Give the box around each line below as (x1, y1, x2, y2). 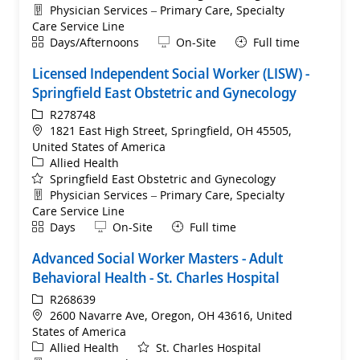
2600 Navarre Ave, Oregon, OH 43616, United (50, 307, 292, 323)
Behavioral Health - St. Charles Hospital (32, 267, 280, 287)
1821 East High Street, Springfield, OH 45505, (50, 122, 292, 138)
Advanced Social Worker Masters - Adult (32, 247, 283, 268)
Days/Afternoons (50, 34, 139, 50)
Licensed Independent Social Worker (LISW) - (32, 63, 309, 83)
